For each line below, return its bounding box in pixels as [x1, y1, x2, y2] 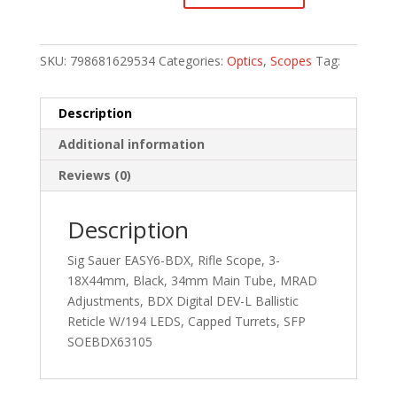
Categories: [158, 51, 227, 69]
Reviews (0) [58, 166, 131, 183]
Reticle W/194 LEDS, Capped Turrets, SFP [66, 312, 306, 330]
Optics [226, 51, 263, 69]
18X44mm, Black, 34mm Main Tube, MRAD [66, 271, 317, 289]
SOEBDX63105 [66, 332, 152, 350]
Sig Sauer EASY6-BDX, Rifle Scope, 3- [66, 251, 280, 269]
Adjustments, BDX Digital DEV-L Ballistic [66, 292, 299, 309]
